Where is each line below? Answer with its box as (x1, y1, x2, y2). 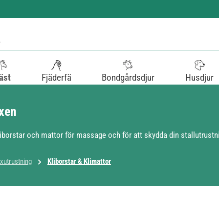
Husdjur (185, 72, 214, 83)
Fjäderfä (41, 72, 71, 83)
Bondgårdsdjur (102, 72, 155, 83)
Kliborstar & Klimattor (47, 157, 111, 166)
